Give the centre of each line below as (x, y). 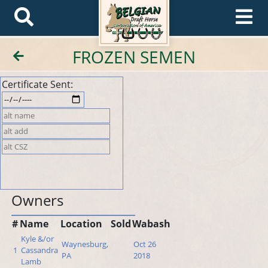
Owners (38, 200)
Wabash (152, 224)
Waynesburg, (85, 244)
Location (82, 224)
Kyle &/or (38, 239)
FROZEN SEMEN (134, 57)
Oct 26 (145, 244)
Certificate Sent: (37, 84)
